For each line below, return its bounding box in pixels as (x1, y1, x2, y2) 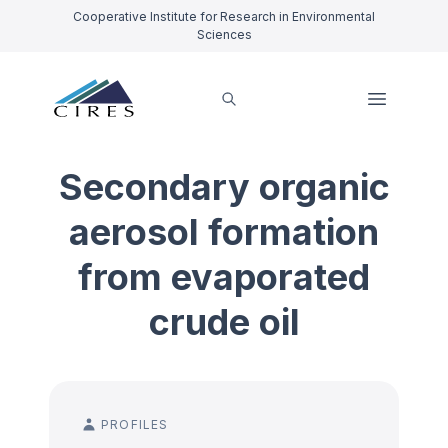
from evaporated (78, 255, 370, 299)
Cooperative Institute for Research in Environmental (73, 9, 375, 24)
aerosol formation (69, 210, 379, 254)
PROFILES (101, 417, 169, 432)
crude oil (148, 300, 300, 344)
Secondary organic (58, 165, 390, 209)
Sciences (196, 27, 252, 42)
